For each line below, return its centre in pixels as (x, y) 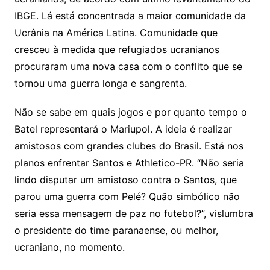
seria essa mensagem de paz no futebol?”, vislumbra (133, 214)
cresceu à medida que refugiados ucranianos (117, 50)
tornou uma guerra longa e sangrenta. (100, 83)
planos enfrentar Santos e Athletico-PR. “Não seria (129, 163)
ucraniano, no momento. (69, 247)
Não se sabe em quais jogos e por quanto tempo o (130, 112)
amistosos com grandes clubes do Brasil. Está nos (129, 146)
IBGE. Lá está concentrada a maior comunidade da (130, 16)
